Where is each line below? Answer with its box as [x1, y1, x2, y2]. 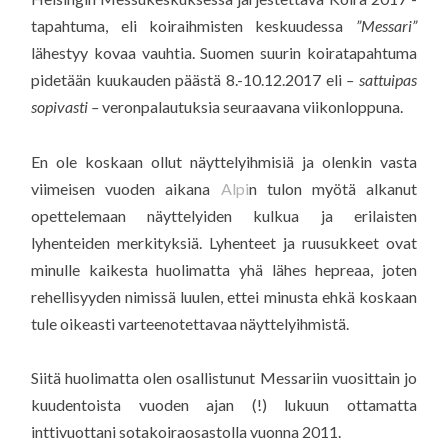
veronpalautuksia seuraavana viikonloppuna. [99, 97, 404, 117]
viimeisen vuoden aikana [31, 178, 221, 198]
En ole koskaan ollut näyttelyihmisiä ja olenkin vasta [31, 151, 417, 171]
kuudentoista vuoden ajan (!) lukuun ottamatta [31, 394, 417, 414]
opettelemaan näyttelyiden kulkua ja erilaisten [31, 205, 417, 225]
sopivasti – [31, 97, 100, 117]
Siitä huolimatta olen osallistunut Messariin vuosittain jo [31, 367, 417, 387]
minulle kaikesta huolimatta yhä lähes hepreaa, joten [31, 259, 417, 279]
